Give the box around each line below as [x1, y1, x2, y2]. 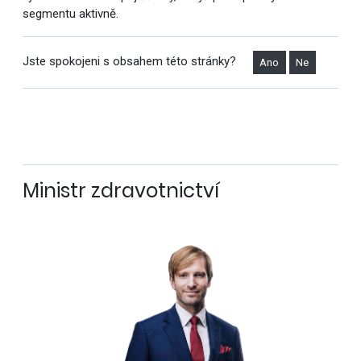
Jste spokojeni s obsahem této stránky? [22, 54, 236, 69]
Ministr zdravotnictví [22, 176, 219, 205]
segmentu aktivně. [22, 6, 118, 22]
